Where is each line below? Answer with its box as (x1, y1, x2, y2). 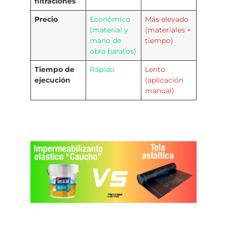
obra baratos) (90, 47, 137, 56)
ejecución (34, 75, 71, 85)
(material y (90, 25, 129, 35)
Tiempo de (34, 65, 75, 74)
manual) (145, 86, 175, 96)
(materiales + (145, 25, 192, 35)
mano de (90, 36, 122, 46)
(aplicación (145, 75, 184, 85)
